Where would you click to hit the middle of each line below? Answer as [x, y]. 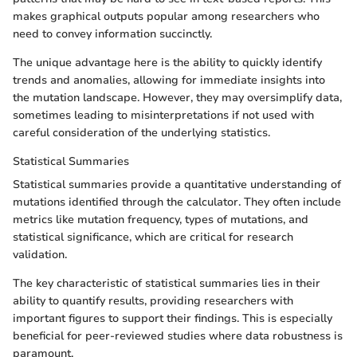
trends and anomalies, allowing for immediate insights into [169, 80]
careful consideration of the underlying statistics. [141, 133]
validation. [40, 255]
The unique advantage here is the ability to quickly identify [167, 63]
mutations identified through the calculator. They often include [177, 202]
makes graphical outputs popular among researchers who [166, 17]
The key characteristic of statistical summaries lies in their [167, 284]
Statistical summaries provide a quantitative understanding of [177, 185]
